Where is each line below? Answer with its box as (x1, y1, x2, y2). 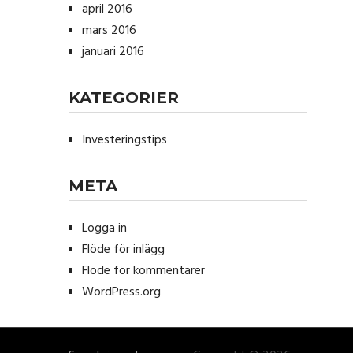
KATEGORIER (69, 88, 179, 107)
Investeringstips (82, 130, 167, 150)
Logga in (82, 218, 127, 239)
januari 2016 (82, 42, 144, 62)
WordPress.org (82, 282, 161, 303)
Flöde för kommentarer (82, 261, 205, 281)
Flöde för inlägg (82, 240, 165, 260)
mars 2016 (82, 20, 136, 41)
